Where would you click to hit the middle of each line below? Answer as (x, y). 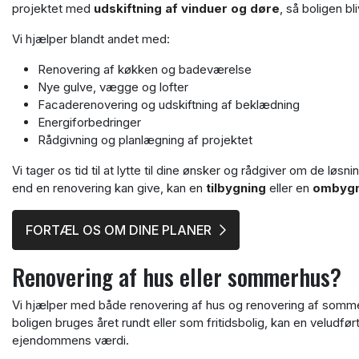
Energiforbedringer (89, 122)
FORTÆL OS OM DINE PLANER (119, 230)
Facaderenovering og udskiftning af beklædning (169, 105)
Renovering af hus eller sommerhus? (177, 276)
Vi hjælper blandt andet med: (91, 39)
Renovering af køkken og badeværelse (145, 69)
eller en (289, 188)
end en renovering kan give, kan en (109, 188)
